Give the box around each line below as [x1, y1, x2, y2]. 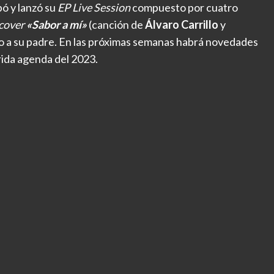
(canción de [87, 18, 145, 32]
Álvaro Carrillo [145, 18, 218, 32]
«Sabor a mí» [26, 18, 87, 32]
